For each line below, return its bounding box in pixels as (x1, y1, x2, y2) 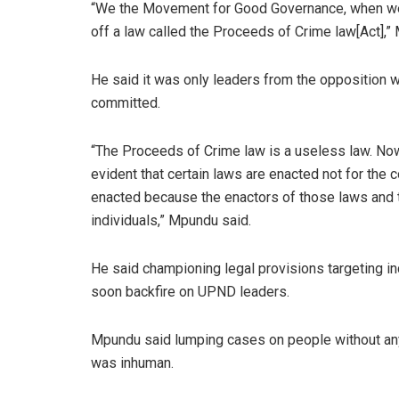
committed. (91, 94, 160, 112)
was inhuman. (91, 354, 174, 372)
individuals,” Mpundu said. (91, 212, 251, 230)
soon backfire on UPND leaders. (91, 283, 289, 301)
